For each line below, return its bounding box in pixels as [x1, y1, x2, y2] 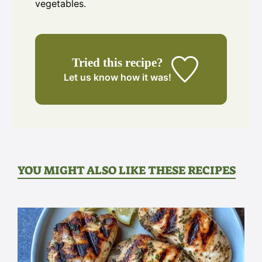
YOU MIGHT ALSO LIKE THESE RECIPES [18, 163, 236, 178]
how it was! [118, 71, 172, 84]
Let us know [64, 71, 119, 84]
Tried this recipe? [72, 56, 164, 70]
